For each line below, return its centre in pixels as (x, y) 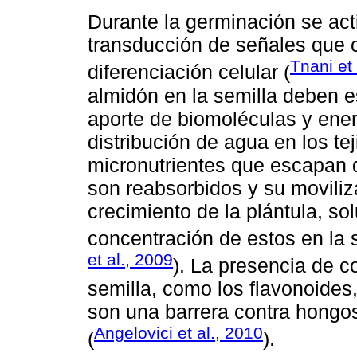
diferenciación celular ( (189, 72)
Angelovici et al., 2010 (178, 333)
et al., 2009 (130, 259)
